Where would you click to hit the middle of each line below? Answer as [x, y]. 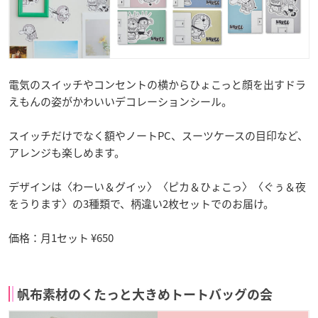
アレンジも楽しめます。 [67, 153]
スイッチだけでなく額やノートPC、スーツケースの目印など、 [158, 136]
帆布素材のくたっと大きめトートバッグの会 [145, 295]
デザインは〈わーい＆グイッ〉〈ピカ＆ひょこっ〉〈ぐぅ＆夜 [157, 187]
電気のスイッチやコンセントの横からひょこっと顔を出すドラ [157, 85]
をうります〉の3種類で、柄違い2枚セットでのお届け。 [141, 204]
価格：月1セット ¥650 [61, 238]
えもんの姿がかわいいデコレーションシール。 [120, 102]
